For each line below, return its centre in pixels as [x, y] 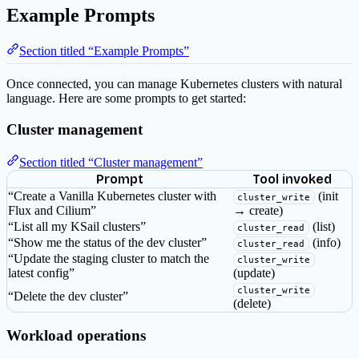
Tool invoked [292, 179]
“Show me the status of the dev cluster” [107, 242]
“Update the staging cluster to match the [109, 258]
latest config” [41, 272]
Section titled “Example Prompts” [104, 50]
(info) [325, 242]
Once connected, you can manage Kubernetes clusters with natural [174, 84]
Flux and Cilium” [52, 210]
